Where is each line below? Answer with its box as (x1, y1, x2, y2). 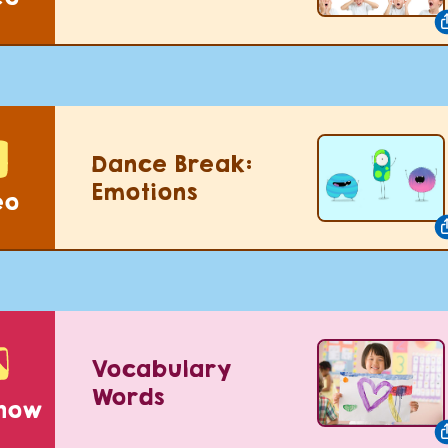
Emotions (91, 178, 198, 205)
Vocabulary (91, 355, 232, 382)
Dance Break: (91, 150, 253, 177)
